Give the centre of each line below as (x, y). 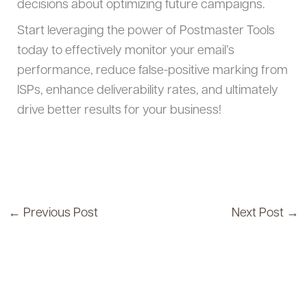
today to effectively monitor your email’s (125, 51)
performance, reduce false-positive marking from (152, 71)
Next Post (259, 213)
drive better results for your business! (119, 111)
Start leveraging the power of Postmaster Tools (146, 31)
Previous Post (59, 213)
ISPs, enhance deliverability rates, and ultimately (147, 91)
